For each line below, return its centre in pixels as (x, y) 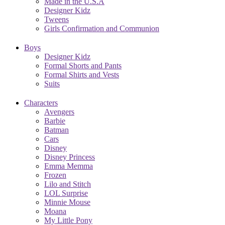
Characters (41, 102)
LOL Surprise (66, 193)
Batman (57, 130)
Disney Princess (70, 157)
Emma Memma (69, 166)
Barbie (55, 121)
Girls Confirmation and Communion (102, 28)
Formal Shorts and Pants (83, 65)
